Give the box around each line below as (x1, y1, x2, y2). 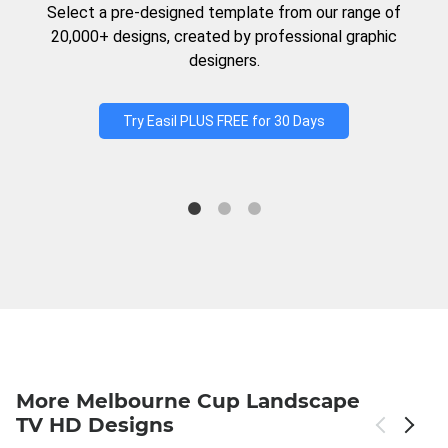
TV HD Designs (16, 413, 174, 437)
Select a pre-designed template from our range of (47, 3, 401, 22)
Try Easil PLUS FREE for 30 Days (123, 113, 325, 129)
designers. (188, 51, 260, 70)
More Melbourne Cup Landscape (16, 389, 360, 413)
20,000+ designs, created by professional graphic (51, 27, 397, 46)
